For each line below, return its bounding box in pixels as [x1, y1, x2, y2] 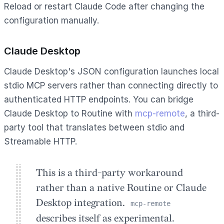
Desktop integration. [36, 196, 127, 209]
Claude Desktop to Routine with [4, 108, 135, 118]
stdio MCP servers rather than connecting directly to [4, 80, 218, 90]
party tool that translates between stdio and [4, 122, 184, 132]
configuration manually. [4, 15, 99, 25]
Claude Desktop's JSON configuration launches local [4, 66, 219, 76]
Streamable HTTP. [4, 136, 77, 146]
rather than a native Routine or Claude [36, 181, 206, 194]
